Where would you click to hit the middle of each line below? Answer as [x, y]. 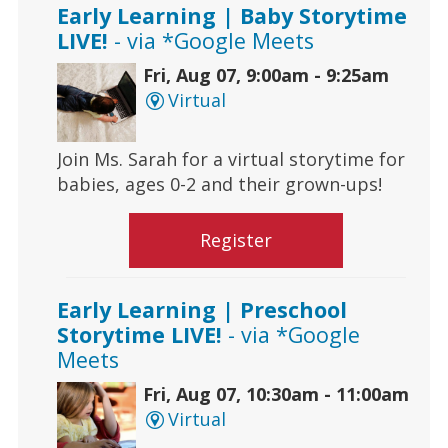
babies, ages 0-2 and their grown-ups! [219, 184]
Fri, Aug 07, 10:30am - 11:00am [275, 394]
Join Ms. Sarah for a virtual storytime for [230, 159]
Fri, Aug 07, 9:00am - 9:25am [265, 75]
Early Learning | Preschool [201, 310]
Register [236, 240]
